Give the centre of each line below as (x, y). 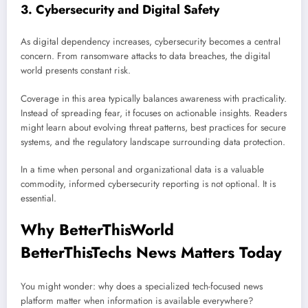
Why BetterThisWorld (97, 229)
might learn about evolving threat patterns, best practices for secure (153, 127)
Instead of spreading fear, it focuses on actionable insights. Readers (154, 113)
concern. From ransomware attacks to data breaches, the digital (145, 56)
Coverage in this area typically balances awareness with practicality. (154, 98)
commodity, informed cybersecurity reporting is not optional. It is (148, 184)
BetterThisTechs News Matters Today (151, 252)
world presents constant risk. (76, 71)
